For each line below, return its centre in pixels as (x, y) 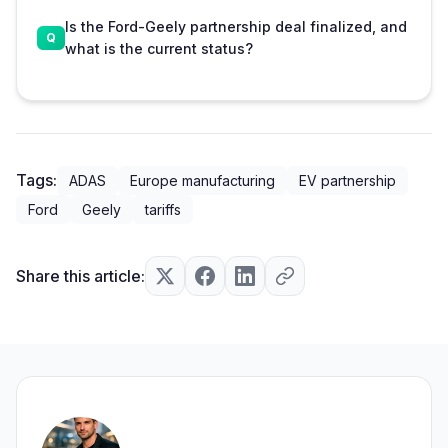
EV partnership (347, 180)
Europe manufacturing (202, 180)
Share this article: (80, 275)
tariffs (163, 209)
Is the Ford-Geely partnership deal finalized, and (236, 26)
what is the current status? (159, 48)
